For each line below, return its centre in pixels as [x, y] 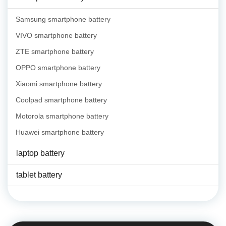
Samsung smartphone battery [63, 19]
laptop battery [40, 153]
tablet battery [39, 175]
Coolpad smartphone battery [61, 100]
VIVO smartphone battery [56, 36]
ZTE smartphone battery [55, 52]
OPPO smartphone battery [58, 68]
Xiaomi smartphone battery [59, 84]
